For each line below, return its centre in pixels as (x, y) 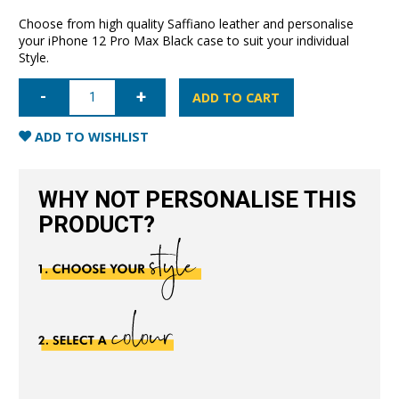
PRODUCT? (96, 226)
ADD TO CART (236, 98)
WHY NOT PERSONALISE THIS (197, 201)
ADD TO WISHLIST (90, 137)
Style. (34, 57)
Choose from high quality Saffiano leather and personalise (187, 23)
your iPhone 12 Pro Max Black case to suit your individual (184, 40)
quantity (41, 196)
